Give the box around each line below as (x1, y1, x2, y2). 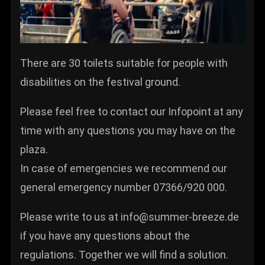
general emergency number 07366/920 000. (20, 181, 227, 194)
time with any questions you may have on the (20, 124, 235, 137)
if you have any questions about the (20, 230, 190, 243)
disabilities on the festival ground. (20, 76, 180, 89)
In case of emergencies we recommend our (20, 162, 227, 175)
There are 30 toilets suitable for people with (20, 57, 228, 70)
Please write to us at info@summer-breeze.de (20, 211, 239, 224)
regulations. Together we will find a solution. (20, 248, 228, 261)
